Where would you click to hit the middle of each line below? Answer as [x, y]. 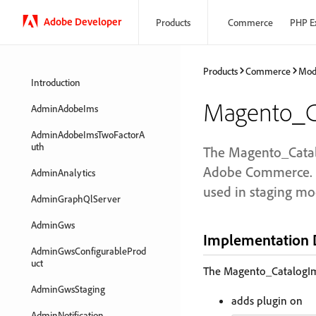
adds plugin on [267, 300]
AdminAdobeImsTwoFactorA [88, 134]
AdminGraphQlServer [76, 199]
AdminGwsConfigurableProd [89, 251]
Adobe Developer [83, 21]
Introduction [56, 82]
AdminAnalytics [63, 172]
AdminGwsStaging [68, 289]
